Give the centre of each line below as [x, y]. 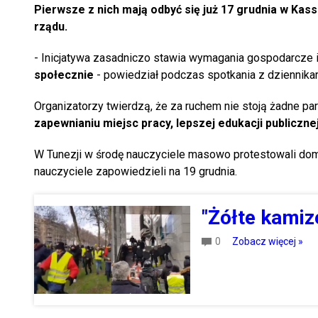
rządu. [51, 27]
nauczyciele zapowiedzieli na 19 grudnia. [136, 172]
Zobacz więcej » [267, 242]
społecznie [64, 75]
